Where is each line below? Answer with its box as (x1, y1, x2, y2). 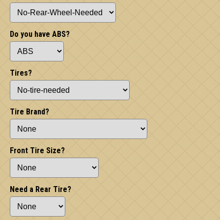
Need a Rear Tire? (10, 185, 71, 194)
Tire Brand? (10, 107, 49, 116)
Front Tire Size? (10, 146, 65, 155)
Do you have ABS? (10, 29, 70, 39)
